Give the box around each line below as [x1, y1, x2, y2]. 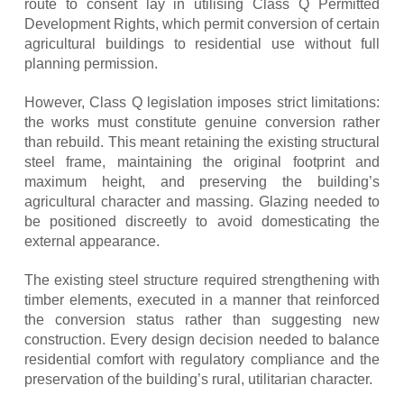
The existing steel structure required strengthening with [23, 271, 381, 288]
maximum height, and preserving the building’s [23, 173, 381, 189]
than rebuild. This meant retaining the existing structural [23, 133, 381, 150]
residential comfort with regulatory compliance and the [23, 351, 381, 367]
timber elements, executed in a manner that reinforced [23, 291, 381, 308]
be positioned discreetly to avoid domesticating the [23, 213, 381, 229]
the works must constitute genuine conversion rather [23, 114, 381, 130]
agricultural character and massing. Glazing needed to [23, 193, 381, 209]
